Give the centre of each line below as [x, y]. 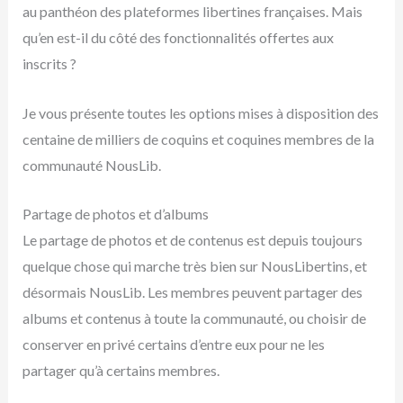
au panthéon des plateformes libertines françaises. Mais [192, 12]
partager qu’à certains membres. [121, 371]
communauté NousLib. [91, 165]
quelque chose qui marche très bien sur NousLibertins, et [194, 266]
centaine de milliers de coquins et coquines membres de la [198, 139]
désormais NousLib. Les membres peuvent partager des [192, 292]
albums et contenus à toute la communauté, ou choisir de [194, 318]
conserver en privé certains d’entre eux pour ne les [173, 345]
